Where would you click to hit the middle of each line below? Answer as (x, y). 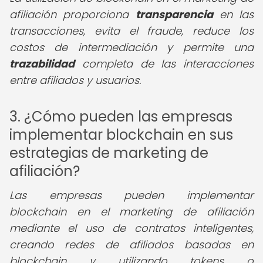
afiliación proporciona (73, 14)
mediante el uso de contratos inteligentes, (131, 228)
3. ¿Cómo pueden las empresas (121, 117)
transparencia (174, 14)
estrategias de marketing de (109, 153)
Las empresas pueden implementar (131, 195)
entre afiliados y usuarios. (75, 80)
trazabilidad (42, 64)
